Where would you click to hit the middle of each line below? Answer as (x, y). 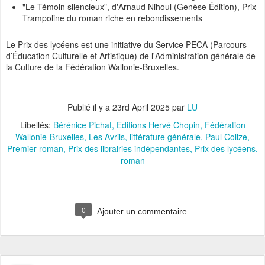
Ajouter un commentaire (142, 211)
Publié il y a (90, 107)
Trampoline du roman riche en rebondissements (112, 18)
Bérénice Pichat (82, 125)
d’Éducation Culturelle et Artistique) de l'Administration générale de (131, 56)
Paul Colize (226, 137)
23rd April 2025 (141, 107)
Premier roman (35, 149)
